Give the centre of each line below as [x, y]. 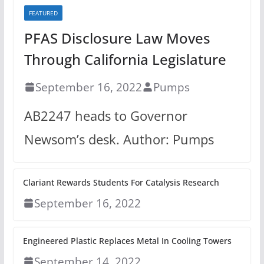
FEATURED [43, 13]
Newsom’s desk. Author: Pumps [119, 139]
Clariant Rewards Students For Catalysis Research [121, 182]
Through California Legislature [125, 59]
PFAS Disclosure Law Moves [117, 38]
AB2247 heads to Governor [105, 115]
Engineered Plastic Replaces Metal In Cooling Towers [127, 240]
